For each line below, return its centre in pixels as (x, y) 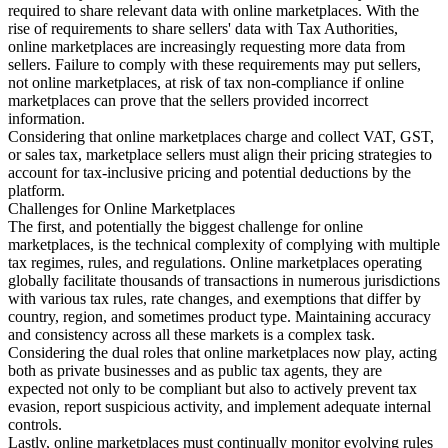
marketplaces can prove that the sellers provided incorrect (188, 101)
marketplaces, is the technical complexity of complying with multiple (224, 245)
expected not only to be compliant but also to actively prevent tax (212, 389)
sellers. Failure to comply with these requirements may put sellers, (214, 65)
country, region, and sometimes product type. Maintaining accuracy (219, 317)
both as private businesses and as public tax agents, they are (195, 371)
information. (46, 119)
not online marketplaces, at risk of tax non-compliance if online (206, 83)
